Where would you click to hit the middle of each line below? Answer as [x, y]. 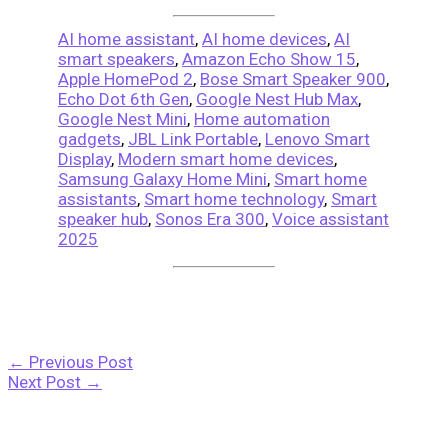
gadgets [89, 138]
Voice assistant [330, 218]
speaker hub [103, 218]
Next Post [46, 381]
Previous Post [79, 361]
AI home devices [264, 38]
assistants [97, 198]
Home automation [262, 118]
